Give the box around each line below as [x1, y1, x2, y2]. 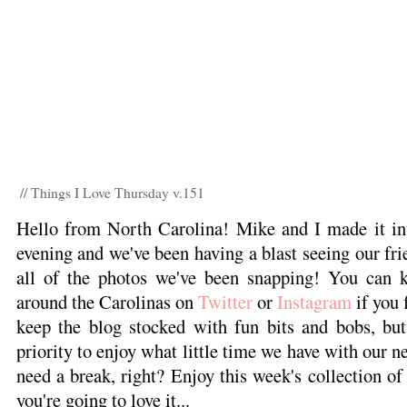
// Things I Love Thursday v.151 [19, 183, 204, 202]
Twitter [197, 288, 253, 314]
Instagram [276, 288, 352, 314]
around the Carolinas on [15, 288, 198, 314]
